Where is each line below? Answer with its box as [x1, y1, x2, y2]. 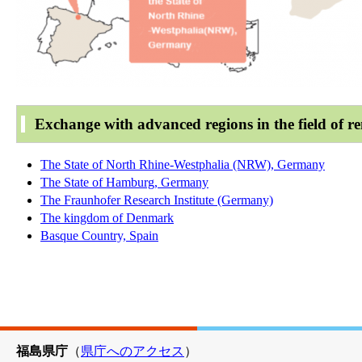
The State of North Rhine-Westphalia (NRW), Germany [40, 158, 325, 172]
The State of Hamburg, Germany [40, 175, 208, 190]
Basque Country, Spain [40, 229, 158, 243]
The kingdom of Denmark [40, 211, 174, 225]
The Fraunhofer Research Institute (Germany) [40, 193, 273, 208]
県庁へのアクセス [81, 344, 184, 359]
